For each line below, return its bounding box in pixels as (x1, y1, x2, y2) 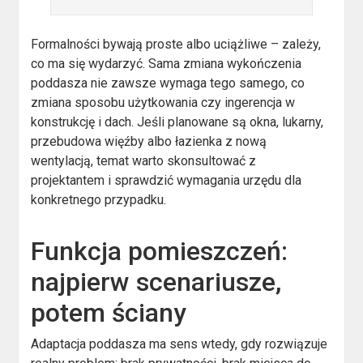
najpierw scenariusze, (31, 266, 282, 297)
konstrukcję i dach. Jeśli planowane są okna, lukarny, (31, 113, 324, 130)
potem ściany (31, 297, 187, 328)
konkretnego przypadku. (31, 191, 167, 207)
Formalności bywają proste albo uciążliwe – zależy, (31, 36, 322, 52)
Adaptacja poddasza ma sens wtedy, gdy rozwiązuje (31, 335, 328, 352)
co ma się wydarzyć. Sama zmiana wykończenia (31, 55, 302, 71)
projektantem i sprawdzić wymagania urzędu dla (31, 172, 302, 188)
